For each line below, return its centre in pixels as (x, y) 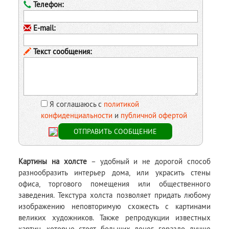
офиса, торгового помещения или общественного (114, 184)
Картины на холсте (53, 161)
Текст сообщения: (62, 51)
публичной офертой (154, 115)
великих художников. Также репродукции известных (114, 217)
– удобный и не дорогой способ (148, 161)
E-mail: (43, 28)
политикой (121, 104)
